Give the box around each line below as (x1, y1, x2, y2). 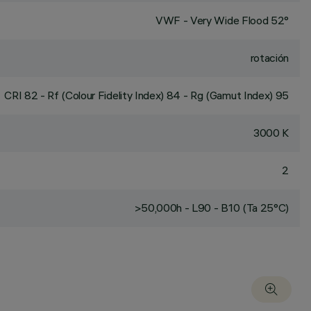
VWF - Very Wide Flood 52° (155, 13, 289, 27)
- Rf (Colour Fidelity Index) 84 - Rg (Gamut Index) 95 (37, 88, 289, 102)
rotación (250, 51, 289, 65)
